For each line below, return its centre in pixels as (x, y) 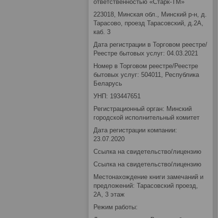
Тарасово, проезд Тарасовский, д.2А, (148, 23)
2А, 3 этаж (109, 195)
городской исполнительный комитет (146, 118)
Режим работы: (116, 207)
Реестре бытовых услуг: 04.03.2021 (146, 54)
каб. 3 (102, 32)
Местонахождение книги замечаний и (148, 177)
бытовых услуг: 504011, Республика (146, 75)
